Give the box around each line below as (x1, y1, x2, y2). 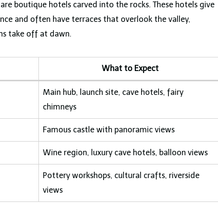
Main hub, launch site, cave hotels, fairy (43, 87, 183, 97)
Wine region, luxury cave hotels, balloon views (43, 147, 208, 157)
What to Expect (101, 63, 159, 73)
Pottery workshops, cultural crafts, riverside (43, 170, 200, 180)
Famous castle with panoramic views (43, 125, 175, 134)
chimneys (43, 102, 76, 111)
